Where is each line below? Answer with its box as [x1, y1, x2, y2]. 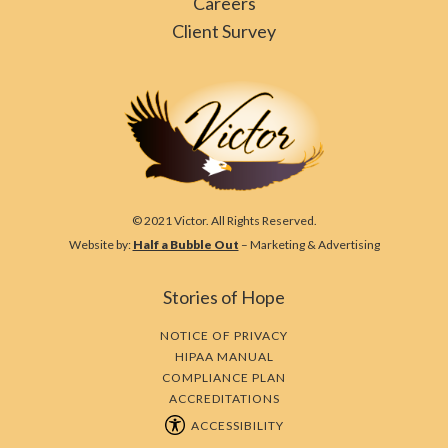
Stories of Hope [163, 285, 285, 308]
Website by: [68, 236, 133, 252]
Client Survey [172, 19, 276, 42]
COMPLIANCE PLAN [162, 369, 286, 385]
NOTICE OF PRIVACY [160, 327, 288, 343]
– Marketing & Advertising [238, 236, 380, 252]
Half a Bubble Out [132, 236, 239, 252]
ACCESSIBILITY [184, 417, 284, 433]
